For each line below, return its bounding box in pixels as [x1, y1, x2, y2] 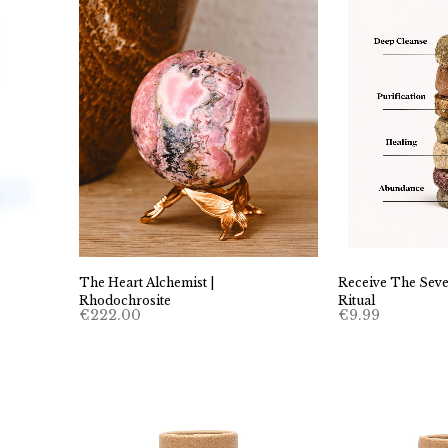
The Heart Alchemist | [78, 275, 214, 291]
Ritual [337, 293, 375, 309]
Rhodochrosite [78, 293, 171, 309]
